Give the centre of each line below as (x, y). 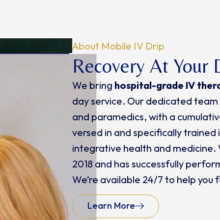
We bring (93, 85)
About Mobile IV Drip (118, 46)
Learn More (111, 205)
